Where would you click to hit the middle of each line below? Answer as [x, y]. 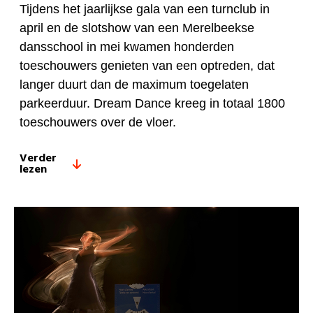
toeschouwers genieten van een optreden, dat [147, 66]
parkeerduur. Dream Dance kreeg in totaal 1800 [152, 104]
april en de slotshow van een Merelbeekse [137, 28]
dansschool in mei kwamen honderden [127, 47]
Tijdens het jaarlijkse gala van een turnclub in [145, 9]
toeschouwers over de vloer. [98, 123]
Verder [38, 159]
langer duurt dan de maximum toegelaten [134, 85]
